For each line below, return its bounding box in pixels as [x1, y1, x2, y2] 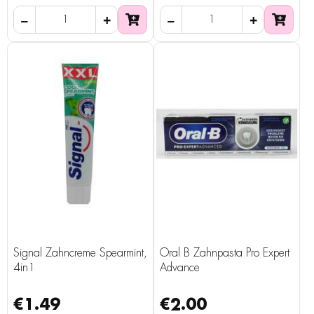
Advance [160, 261, 200, 273]
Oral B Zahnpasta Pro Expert [160, 247, 289, 259]
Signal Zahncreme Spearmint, [13, 247, 147, 259]
